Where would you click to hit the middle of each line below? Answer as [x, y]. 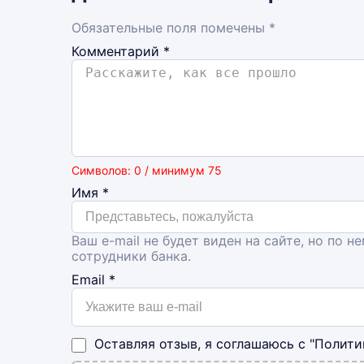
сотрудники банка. [131, 256]
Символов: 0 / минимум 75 [147, 170]
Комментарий [117, 51]
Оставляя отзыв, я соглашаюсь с [202, 343]
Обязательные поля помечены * [173, 28]
